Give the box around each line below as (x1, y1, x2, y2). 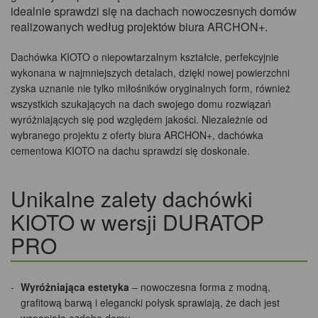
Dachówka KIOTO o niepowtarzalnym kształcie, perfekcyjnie (11, 49, 279, 64)
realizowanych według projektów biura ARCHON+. (11, 18, 268, 35)
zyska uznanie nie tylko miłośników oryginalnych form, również (11, 80, 290, 95)
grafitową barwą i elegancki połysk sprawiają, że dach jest (21, 295, 280, 309)
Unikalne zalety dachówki (11, 182, 253, 214)
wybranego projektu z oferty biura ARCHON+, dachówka (11, 127, 263, 142)
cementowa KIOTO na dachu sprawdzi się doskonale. (11, 143, 250, 158)
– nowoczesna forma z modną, (129, 279, 270, 294)
